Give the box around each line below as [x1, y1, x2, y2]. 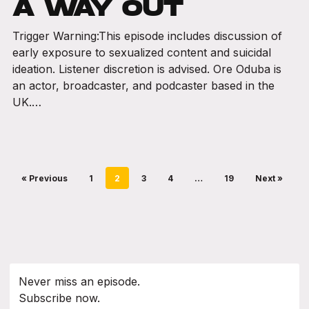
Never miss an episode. [18, 274, 140, 288]
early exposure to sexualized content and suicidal [12, 46, 271, 60]
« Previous [21, 172, 68, 183]
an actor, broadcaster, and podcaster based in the [12, 79, 275, 93]
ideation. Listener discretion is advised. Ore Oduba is [12, 62, 281, 77]
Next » [255, 172, 283, 183]
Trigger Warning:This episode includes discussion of [12, 29, 282, 43]
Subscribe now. [18, 290, 100, 305]
